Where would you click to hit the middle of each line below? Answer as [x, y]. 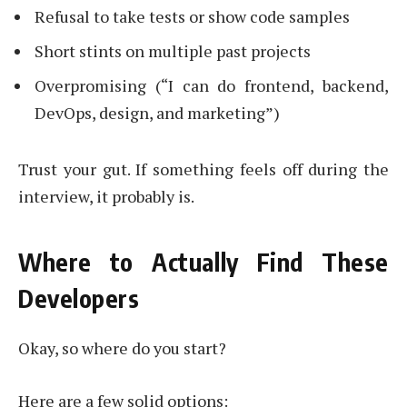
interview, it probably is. [106, 197]
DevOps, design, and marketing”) [157, 112]
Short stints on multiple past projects [173, 50]
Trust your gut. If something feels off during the [203, 169]
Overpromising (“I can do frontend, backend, [212, 85]
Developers [79, 298]
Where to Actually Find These [203, 261]
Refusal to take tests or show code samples [192, 17]
